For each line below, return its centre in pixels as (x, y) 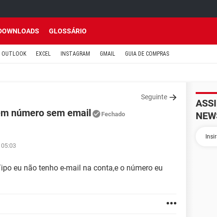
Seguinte (154, 97)
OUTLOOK (14, 54)
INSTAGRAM (75, 54)
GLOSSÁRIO (68, 31)
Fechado (113, 114)
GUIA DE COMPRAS (147, 54)
